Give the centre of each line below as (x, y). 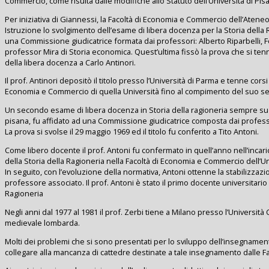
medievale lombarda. (42, 222)
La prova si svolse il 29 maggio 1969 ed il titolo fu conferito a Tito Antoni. (132, 132)
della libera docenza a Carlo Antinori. (70, 62)
